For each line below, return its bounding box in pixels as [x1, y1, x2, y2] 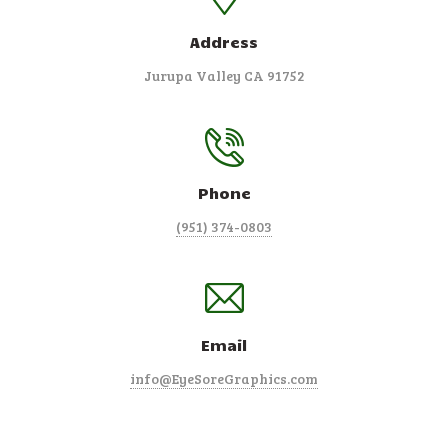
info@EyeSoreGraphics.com [130, 368, 318, 388]
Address [190, 31, 258, 51]
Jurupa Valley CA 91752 [143, 65, 305, 85]
